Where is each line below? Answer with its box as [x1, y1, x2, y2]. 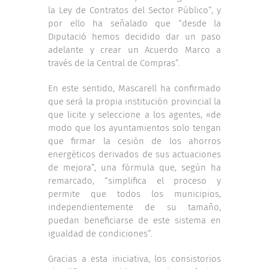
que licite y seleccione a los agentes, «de [48, 109, 221, 120]
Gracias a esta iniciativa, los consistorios [48, 253, 221, 264]
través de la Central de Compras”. [48, 57, 180, 68]
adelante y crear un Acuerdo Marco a [48, 44, 221, 55]
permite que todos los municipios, [48, 188, 221, 199]
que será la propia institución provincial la [48, 95, 221, 107]
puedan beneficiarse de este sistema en [48, 214, 221, 226]
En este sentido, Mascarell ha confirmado [48, 82, 221, 94]
